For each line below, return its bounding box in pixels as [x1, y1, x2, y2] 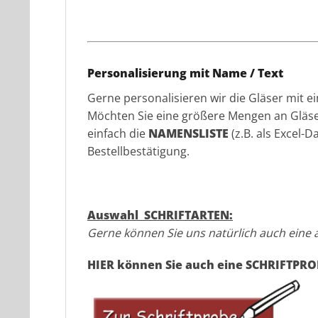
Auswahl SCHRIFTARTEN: [87, 207, 233, 224]
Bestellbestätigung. [87, 143, 190, 160]
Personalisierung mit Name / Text [87, 65, 286, 82]
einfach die [87, 126, 148, 142]
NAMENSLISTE [148, 126, 229, 142]
